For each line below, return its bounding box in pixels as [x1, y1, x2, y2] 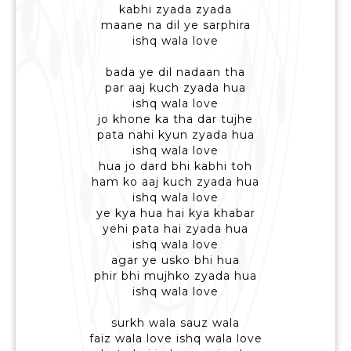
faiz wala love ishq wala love [89, 331, 262, 346]
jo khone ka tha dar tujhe [98, 112, 253, 127]
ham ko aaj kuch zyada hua [92, 175, 259, 190]
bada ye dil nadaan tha [106, 65, 245, 80]
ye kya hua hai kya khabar [96, 206, 255, 221]
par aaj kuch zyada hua [105, 81, 246, 96]
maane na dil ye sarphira [100, 18, 251, 33]
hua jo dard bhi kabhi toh [99, 159, 252, 174]
